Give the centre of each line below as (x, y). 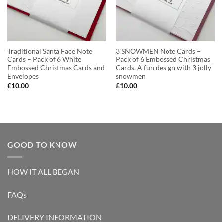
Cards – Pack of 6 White (44, 60)
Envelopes (23, 77)
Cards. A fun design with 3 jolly (163, 68)
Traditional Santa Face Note (50, 51)
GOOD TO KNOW (42, 145)
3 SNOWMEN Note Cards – (158, 51)
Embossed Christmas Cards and (56, 68)
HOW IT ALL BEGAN (43, 171)
